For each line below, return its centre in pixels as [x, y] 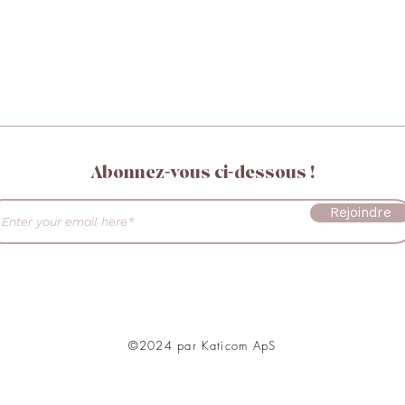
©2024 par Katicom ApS [202, 346]
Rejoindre [360, 213]
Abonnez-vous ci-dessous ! [202, 173]
